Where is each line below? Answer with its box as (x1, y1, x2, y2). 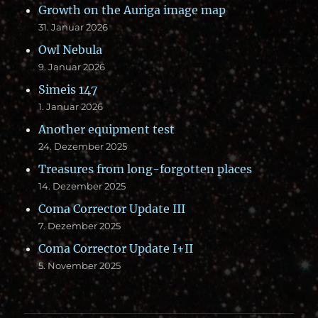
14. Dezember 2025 (38, 180, 126, 192)
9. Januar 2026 (38, 60, 106, 72)
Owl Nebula (38, 42, 103, 57)
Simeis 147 (38, 82, 98, 97)
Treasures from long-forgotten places (38, 161, 253, 176)
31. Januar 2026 (38, 21, 109, 33)
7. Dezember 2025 (38, 219, 121, 231)
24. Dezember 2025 (38, 140, 128, 152)
